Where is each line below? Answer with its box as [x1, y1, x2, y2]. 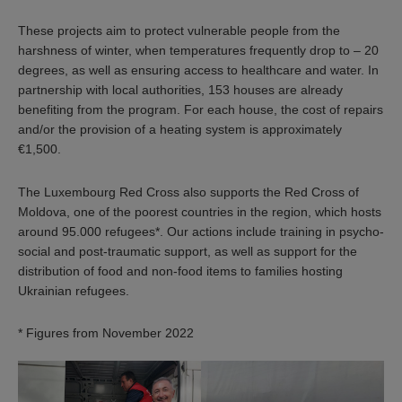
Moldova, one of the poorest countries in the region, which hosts [18, 204, 381, 219]
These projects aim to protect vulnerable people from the [18, 23, 340, 39]
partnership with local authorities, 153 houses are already [18, 83, 343, 98]
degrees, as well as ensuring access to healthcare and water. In [18, 63, 379, 78]
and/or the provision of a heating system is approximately [18, 122, 342, 137]
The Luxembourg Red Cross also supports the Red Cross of [18, 184, 359, 199]
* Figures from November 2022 [18, 326, 194, 341]
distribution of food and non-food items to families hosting [18, 263, 343, 278]
